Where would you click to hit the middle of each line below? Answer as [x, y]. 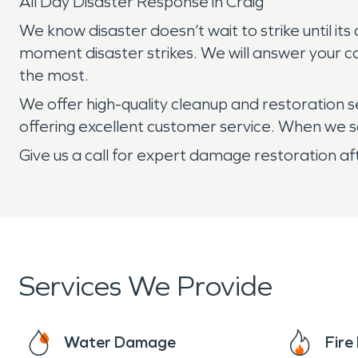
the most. [54, 75]
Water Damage [120, 342]
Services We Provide [146, 286]
